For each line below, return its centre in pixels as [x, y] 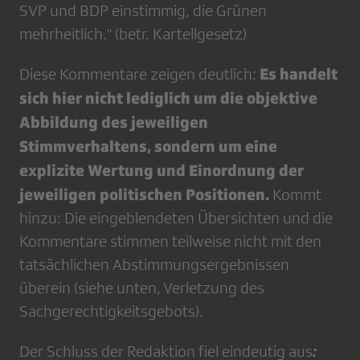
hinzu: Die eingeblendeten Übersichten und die [176, 218]
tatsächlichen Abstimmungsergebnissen [154, 264]
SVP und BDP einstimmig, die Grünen [143, 10]
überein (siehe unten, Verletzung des [142, 288]
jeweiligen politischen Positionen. [144, 194]
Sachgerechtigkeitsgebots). [111, 311]
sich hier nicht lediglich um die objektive [168, 98]
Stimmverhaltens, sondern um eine [148, 146]
